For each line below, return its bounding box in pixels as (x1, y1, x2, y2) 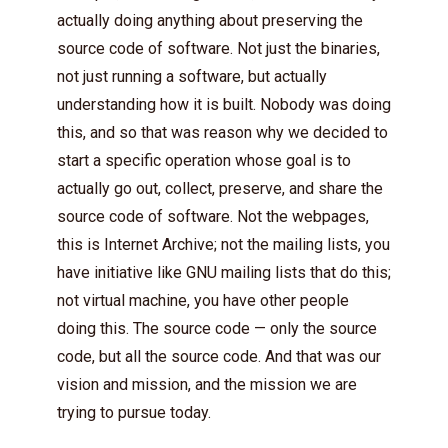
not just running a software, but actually (57, 66, 327, 86)
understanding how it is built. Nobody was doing (57, 94, 391, 114)
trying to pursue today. (57, 402, 211, 422)
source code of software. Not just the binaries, (57, 38, 380, 58)
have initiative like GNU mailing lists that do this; (57, 262, 391, 282)
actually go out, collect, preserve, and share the (57, 178, 383, 198)
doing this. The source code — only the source (57, 318, 377, 338)
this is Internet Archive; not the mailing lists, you (57, 234, 390, 254)
